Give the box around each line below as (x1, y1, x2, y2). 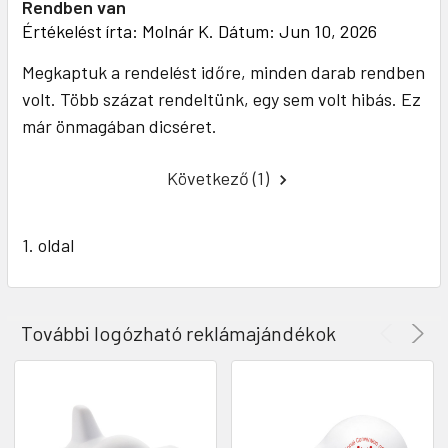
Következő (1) (167, 167, 273, 190)
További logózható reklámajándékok (21, 320, 336, 345)
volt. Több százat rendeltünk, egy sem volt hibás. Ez (22, 88, 421, 111)
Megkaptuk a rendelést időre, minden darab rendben (22, 61, 425, 84)
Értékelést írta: (22, 20, 142, 43)
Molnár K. (142, 20, 214, 43)
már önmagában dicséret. (22, 115, 217, 138)
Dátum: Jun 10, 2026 (214, 20, 377, 43)
